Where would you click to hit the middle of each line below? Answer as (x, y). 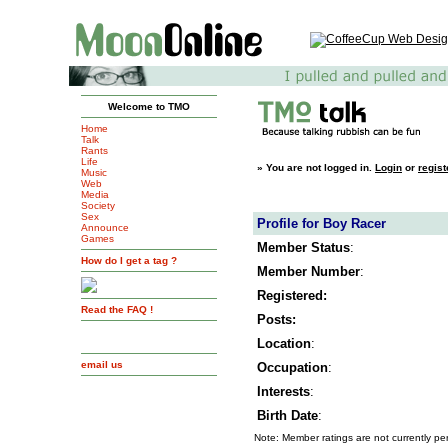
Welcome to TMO (149, 106)
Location (284, 343)
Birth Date (287, 415)
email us (102, 364)
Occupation (292, 367)
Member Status (303, 247)
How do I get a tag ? (129, 260)
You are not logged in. (320, 167)
